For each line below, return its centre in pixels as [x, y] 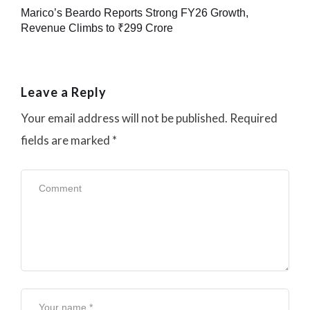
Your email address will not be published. [124, 118]
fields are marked [66, 140]
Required [254, 118]
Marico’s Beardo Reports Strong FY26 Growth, [135, 13]
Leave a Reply [64, 92]
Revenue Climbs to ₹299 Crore [97, 28]
